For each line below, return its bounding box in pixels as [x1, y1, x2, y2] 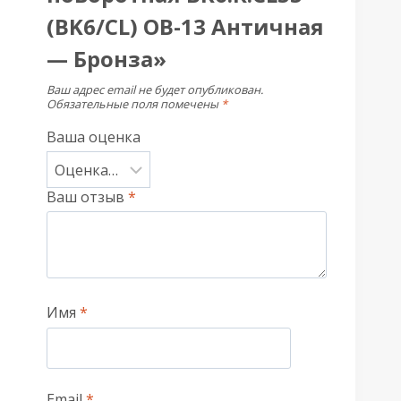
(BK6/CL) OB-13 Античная [46, 11, 324, 41]
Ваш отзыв [46, 186, 128, 207]
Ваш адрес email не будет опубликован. [46, 81, 263, 98]
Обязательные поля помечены [46, 95, 221, 112]
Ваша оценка [46, 127, 141, 148]
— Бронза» [46, 43, 166, 73]
